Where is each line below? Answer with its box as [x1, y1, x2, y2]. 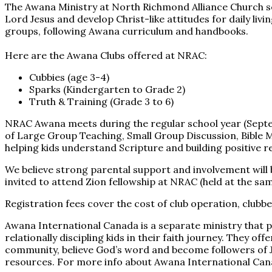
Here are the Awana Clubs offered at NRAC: [5, 49, 207, 61]
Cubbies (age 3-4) [29, 70, 109, 83]
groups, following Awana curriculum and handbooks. [5, 24, 248, 37]
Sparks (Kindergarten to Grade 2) [29, 83, 185, 95]
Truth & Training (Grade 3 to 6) [29, 95, 174, 107]
